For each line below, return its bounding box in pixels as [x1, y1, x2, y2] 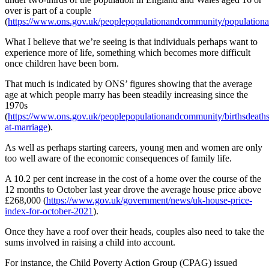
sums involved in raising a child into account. [5, 237, 175, 247]
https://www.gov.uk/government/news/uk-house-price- [46, 195, 252, 205]
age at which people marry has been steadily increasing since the [5, 89, 248, 100]
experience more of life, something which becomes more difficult [5, 47, 250, 58]
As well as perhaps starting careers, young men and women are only [5, 142, 262, 153]
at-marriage [5, 121, 47, 132]
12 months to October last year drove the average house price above [5, 184, 261, 195]
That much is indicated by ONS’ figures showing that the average [5, 78, 252, 89]
